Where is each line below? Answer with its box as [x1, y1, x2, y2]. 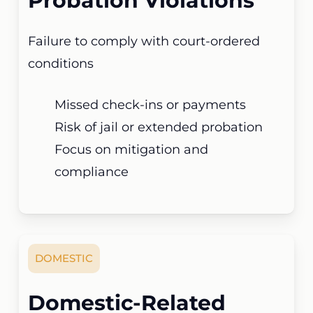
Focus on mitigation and [54, 142, 209, 158]
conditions [28, 56, 94, 72]
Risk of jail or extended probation [54, 119, 263, 136]
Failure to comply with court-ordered [28, 34, 261, 50]
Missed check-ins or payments [54, 97, 247, 113]
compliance [54, 164, 129, 180]
